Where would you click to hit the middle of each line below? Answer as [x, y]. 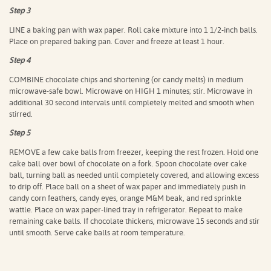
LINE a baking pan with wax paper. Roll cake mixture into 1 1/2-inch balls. [133, 30]
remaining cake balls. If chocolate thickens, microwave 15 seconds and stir [134, 221]
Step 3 [20, 11]
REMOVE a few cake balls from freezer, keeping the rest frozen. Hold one [134, 152]
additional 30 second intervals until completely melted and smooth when [132, 102]
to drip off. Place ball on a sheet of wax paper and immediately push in [127, 186]
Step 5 [20, 133]
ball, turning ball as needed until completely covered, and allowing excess [134, 175]
